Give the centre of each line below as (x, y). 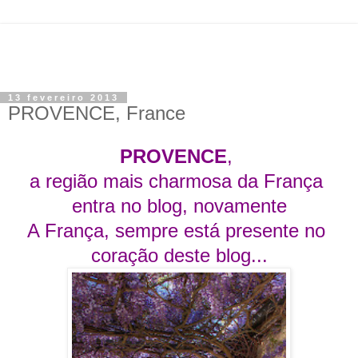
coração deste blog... (179, 255)
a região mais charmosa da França (179, 181)
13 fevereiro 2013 (64, 97)
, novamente (234, 205)
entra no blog (127, 205)
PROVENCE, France (97, 113)
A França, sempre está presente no (179, 230)
